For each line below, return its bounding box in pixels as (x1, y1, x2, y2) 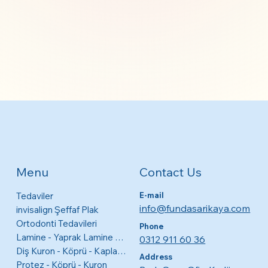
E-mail (139, 190, 165, 200)
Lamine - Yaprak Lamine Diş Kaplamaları (114, 231, 124, 243)
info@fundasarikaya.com (139, 202, 251, 215)
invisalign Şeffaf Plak (16, 203, 99, 215)
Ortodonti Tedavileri (16, 217, 97, 229)
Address (139, 252, 173, 262)
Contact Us (139, 165, 202, 180)
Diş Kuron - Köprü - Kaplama (117, 245, 126, 257)
